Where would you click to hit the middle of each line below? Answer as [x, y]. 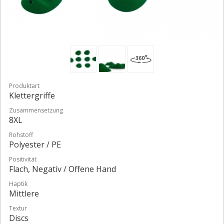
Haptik [18, 183]
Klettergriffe [32, 95]
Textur [18, 208]
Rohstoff [21, 134]
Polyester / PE [35, 144]
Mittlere [24, 193]
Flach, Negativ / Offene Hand [62, 169]
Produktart [24, 85]
